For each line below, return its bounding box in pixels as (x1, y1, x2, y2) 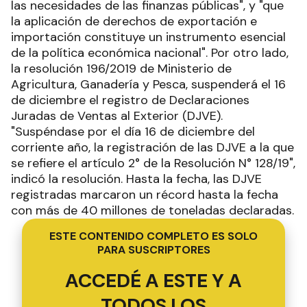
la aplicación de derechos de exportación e (11, 12, 257, 29)
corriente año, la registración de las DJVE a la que (11, 138, 294, 156)
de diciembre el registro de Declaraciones (11, 91, 249, 108)
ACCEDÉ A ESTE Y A (65, 267, 242, 293)
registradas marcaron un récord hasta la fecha (11, 186, 278, 203)
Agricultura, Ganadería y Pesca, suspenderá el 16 (11, 75, 286, 93)
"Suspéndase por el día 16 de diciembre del (11, 123, 255, 140)
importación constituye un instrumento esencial (11, 28, 286, 45)
